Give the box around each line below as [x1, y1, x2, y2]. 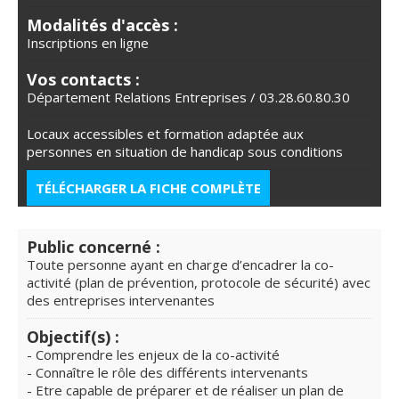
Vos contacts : [27, 68, 140, 90]
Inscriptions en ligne [27, 33, 149, 52]
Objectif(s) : [27, 325, 119, 347]
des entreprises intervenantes [27, 290, 215, 309]
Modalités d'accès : [27, 13, 178, 36]
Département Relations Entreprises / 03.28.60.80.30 [27, 87, 350, 106]
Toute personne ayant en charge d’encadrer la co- [27, 255, 334, 273]
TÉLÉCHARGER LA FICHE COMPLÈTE [36, 178, 261, 197]
